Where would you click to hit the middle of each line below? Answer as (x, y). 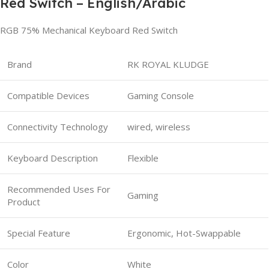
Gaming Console (161, 95)
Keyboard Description (53, 158)
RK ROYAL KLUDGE (168, 64)
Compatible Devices (48, 95)
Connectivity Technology (58, 126)
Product (24, 201)
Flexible (143, 158)
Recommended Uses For (59, 189)
